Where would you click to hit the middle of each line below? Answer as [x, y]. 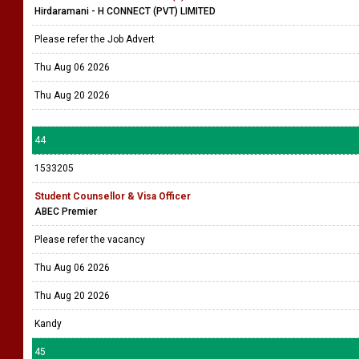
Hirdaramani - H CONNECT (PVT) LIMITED [125, 11]
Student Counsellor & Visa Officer [113, 196]
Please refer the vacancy [91, 240]
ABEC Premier [66, 212]
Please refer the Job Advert [96, 39]
